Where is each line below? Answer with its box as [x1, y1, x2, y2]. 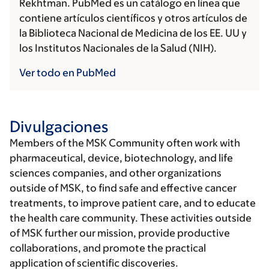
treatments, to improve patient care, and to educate [10, 197, 256, 210]
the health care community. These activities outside [10, 212, 252, 225]
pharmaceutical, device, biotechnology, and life [10, 152, 233, 165]
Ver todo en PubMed [19, 67, 116, 79]
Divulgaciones [10, 117, 108, 136]
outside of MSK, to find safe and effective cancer [10, 182, 237, 195]
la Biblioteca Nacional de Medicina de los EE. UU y [19, 27, 247, 40]
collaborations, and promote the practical [10, 242, 206, 255]
